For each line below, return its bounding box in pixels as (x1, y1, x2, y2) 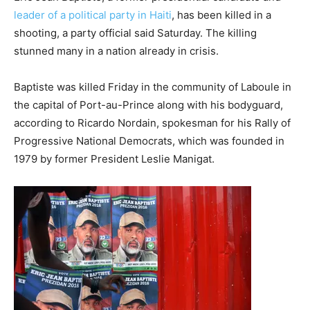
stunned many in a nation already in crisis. (14, 44, 219, 57)
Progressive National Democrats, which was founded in (14, 134, 284, 147)
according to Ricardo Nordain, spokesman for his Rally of (14, 116, 291, 129)
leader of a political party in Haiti (14, 8, 172, 21)
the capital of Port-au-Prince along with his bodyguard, (14, 98, 283, 111)
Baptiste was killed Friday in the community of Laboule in (14, 80, 291, 93)
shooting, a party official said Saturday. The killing (14, 26, 257, 39)
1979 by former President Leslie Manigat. (14, 152, 215, 165)
